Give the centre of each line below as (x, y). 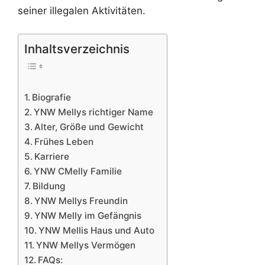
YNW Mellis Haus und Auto (97, 231)
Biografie (52, 98)
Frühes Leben (64, 142)
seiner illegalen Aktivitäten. (82, 11)
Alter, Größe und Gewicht (89, 127)
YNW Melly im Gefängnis (88, 216)
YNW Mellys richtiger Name (94, 112)
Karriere (52, 157)
